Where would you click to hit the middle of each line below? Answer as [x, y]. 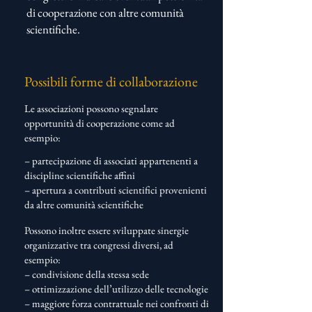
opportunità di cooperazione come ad [100, 123]
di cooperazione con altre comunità [105, 13]
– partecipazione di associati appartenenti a [111, 161]
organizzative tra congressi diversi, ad [99, 245]
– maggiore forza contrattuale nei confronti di [117, 303]
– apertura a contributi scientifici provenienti [116, 190]
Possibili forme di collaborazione [111, 81]
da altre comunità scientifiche [84, 204]
